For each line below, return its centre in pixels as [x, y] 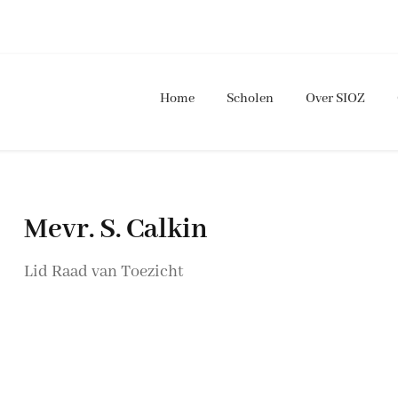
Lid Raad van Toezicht [103, 272]
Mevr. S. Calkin [115, 230]
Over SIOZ [335, 99]
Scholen [250, 99]
